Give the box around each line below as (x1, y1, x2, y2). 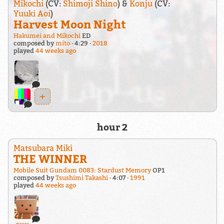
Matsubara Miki (13, 143, 72, 153)
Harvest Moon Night (13, 17, 126, 31)
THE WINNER (13, 152, 87, 166)
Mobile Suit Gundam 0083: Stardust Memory (13, 166, 151, 174)
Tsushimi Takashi (55, 174, 108, 182)
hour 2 (96, 121, 127, 132)
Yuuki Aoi (13, 8, 50, 19)
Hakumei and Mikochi (13, 32, 80, 40)
